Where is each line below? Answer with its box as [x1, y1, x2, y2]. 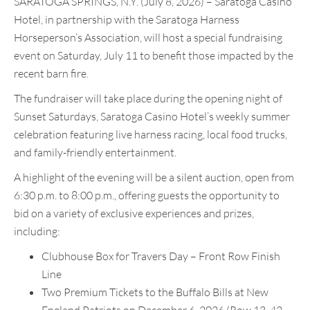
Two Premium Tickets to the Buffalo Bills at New [42, 285, 268, 300]
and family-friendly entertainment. [14, 145, 176, 160]
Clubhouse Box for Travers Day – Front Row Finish [42, 249, 280, 264]
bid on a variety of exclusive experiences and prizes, [14, 206, 254, 221]
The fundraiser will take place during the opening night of [14, 91, 282, 106]
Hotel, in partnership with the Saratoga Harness [14, 12, 239, 27]
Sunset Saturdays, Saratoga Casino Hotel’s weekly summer [14, 109, 290, 124]
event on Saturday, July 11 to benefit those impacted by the [14, 48, 293, 63]
